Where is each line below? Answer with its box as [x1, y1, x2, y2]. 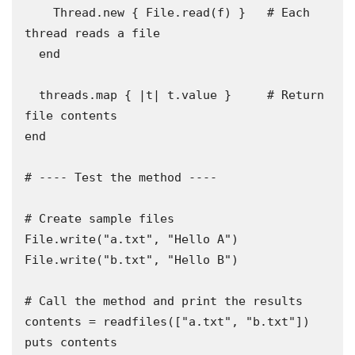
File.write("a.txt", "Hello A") [25, 232, 239, 246]
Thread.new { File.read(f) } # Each [25, 6, 53, 20]
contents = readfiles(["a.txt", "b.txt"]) [25, 315, 310, 329]
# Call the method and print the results [25, 294, 303, 308]
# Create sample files [25, 212, 174, 226]
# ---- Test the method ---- [25, 170, 217, 185]
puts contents [25, 335, 117, 349]
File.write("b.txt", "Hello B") [25, 253, 239, 267]
